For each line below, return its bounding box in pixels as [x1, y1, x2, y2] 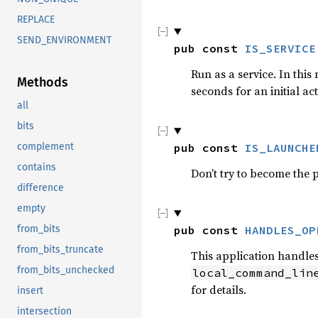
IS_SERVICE [245, 41, 316, 55]
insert [17, 285, 43, 297]
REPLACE [17, 13, 55, 26]
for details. [191, 282, 246, 297]
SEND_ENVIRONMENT [17, 34, 111, 47]
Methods [17, 75, 68, 91]
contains [17, 161, 56, 174]
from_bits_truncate [17, 243, 104, 256]
